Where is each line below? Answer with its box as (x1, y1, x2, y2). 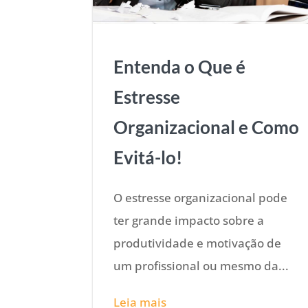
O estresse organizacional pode (113, 189, 288, 206)
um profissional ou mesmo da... (113, 257, 289, 274)
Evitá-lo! (113, 146, 183, 168)
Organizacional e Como (113, 115, 300, 138)
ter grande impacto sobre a (113, 212, 265, 228)
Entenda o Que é (113, 55, 246, 78)
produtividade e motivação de (113, 234, 282, 251)
